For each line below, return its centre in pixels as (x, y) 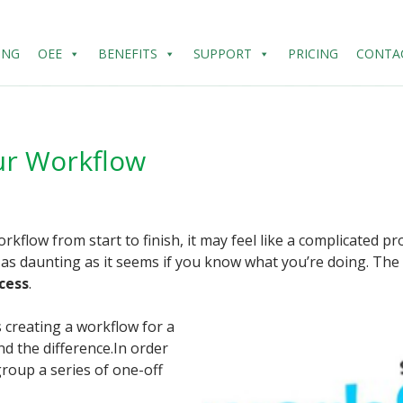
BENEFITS (128, 54)
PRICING (313, 54)
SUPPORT (223, 54)
